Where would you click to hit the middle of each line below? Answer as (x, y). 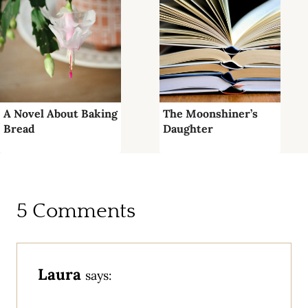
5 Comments (76, 211)
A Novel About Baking (60, 113)
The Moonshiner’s (210, 113)
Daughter (188, 128)
